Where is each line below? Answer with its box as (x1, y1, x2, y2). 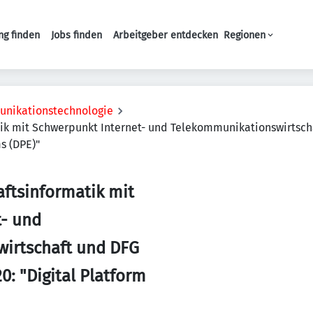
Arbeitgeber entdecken (113, 29, 218, 41)
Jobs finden (51, 29, 102, 41)
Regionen (224, 29, 265, 41)
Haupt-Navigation (115, 35, 206, 48)
